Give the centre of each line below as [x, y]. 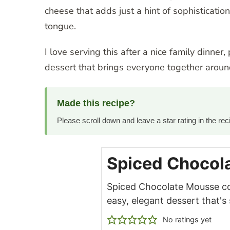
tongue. [60, 26]
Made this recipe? [96, 103]
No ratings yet [187, 220]
